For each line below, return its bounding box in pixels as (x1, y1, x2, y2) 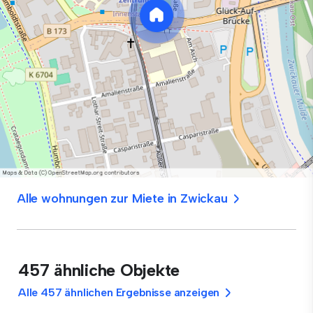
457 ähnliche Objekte (18, 260, 180, 280)
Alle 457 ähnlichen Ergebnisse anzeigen (18, 286, 220, 299)
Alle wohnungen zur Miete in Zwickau (17, 191, 228, 206)
